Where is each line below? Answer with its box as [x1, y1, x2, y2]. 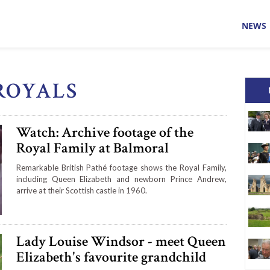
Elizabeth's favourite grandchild [16, 247, 206, 266]
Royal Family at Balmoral [16, 139, 169, 157]
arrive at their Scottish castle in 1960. [16, 186, 147, 195]
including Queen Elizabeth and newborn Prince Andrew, [16, 174, 227, 184]
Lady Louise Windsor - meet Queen [16, 231, 226, 251]
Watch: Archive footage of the [16, 123, 193, 142]
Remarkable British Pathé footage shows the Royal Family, [16, 163, 227, 172]
